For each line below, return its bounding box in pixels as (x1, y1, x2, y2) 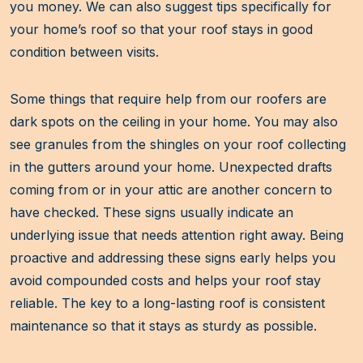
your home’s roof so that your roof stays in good (10, 21, 313, 38)
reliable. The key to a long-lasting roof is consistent (10, 295, 325, 312)
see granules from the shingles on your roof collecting (10, 136, 346, 153)
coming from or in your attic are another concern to (10, 181, 332, 199)
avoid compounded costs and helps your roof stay (10, 272, 321, 289)
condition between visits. (10, 44, 159, 61)
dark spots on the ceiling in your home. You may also (10, 113, 338, 130)
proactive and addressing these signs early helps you (10, 250, 335, 267)
